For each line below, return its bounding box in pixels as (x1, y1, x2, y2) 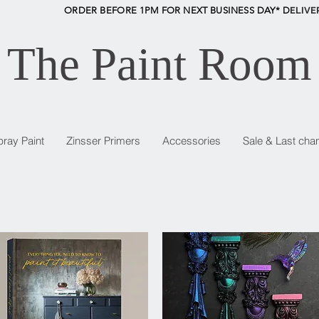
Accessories (162, 134, 221, 148)
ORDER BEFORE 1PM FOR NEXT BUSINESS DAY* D (63, 5, 290, 16)
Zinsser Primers (66, 134, 140, 148)
